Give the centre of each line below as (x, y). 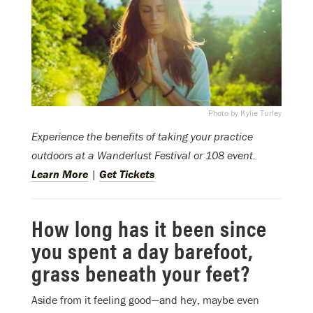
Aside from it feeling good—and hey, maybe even (145, 300)
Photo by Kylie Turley (245, 113)
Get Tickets (127, 174)
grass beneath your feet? (141, 272)
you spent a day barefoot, (142, 250)
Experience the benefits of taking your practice (142, 137)
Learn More (60, 174)
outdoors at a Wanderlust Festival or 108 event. (144, 155)
